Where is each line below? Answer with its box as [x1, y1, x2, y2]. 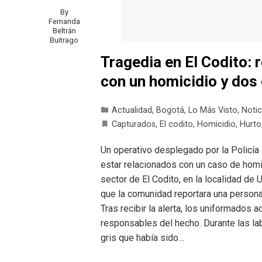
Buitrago [50, 36, 78, 45]
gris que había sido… [101, 232, 184, 243]
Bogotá [156, 105, 184, 115]
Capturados [112, 119, 156, 129]
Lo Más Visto [188, 105, 237, 115]
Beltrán [52, 26, 76, 36]
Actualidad [112, 105, 152, 115]
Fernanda [48, 17, 80, 26]
